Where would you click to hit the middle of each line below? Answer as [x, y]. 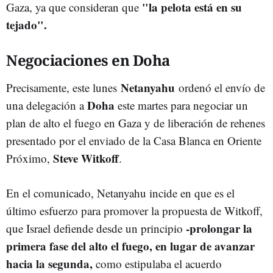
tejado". [27, 25]
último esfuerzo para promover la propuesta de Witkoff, [134, 211]
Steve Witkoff [86, 158]
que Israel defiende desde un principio [96, 229]
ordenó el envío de [222, 88]
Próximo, [30, 158]
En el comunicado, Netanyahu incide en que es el [120, 193]
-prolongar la [219, 229]
